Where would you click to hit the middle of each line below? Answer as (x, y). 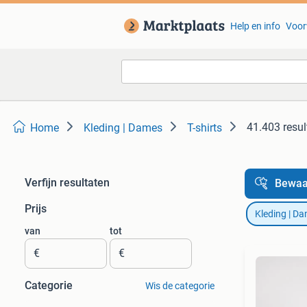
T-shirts (205, 128)
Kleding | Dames (123, 128)
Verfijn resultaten (67, 183)
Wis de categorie (180, 286)
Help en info (255, 26)
